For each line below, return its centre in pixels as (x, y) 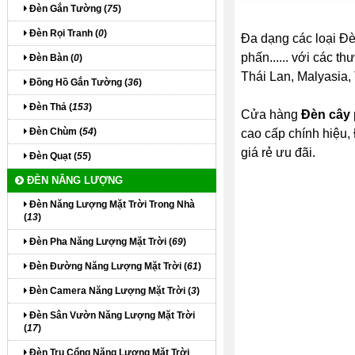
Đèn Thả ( (50, 107)
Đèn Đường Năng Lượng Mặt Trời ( (107, 266)
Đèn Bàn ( (50, 58)
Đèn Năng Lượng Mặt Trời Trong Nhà (111, 204)
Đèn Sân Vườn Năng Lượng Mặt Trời (111, 315)
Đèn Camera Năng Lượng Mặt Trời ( (109, 291)
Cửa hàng (271, 114)
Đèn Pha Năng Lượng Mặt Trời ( (99, 242)
